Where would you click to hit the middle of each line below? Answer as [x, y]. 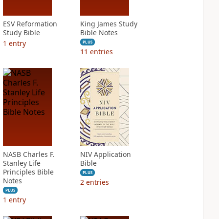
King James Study [109, 24]
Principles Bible [28, 172]
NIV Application [105, 154]
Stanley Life [22, 163]
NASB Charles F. [29, 154]
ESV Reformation [30, 24]
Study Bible [21, 33]
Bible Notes [99, 33]
